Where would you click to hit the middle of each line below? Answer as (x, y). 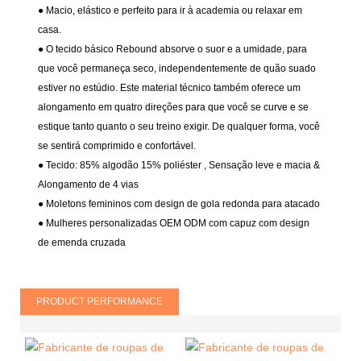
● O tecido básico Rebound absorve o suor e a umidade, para (173, 50)
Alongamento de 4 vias (89, 185)
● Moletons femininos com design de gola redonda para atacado (179, 204)
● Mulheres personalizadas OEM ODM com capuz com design (174, 224)
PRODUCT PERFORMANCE (100, 301)
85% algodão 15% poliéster (142, 166)
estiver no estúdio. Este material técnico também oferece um (170, 88)
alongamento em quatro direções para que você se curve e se (174, 108)
